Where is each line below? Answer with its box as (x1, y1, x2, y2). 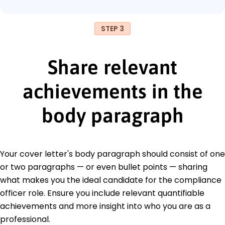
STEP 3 (101, 23, 124, 34)
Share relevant (48, 55, 177, 78)
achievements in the (22, 79, 203, 102)
